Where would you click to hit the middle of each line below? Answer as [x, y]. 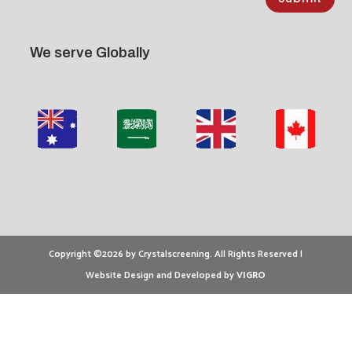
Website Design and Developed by [161, 275]
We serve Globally [90, 52]
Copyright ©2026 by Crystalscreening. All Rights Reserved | [176, 254]
